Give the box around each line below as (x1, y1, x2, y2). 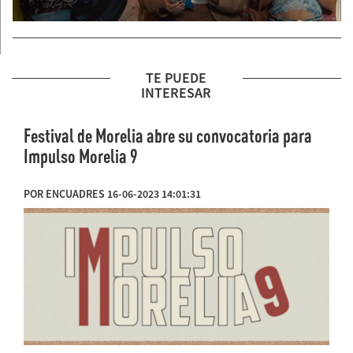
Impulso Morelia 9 (24, 145, 138, 168)
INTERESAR (141, 84, 212, 102)
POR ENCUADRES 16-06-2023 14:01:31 (24, 187, 201, 202)
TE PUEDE (146, 69, 207, 87)
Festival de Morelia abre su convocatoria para (24, 124, 312, 147)
